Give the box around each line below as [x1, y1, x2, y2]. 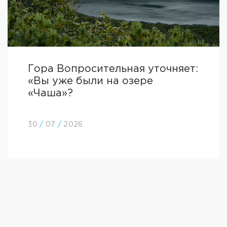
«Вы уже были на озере [28, 77, 154, 86]
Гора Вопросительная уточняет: [28, 64, 199, 73]
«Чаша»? [28, 89, 73, 98]
